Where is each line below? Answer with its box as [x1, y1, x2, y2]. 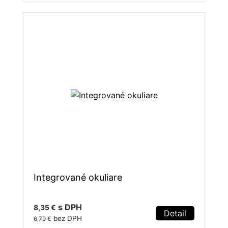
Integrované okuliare [34, 172, 122, 183]
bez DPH [51, 214, 82, 223]
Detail [164, 208, 186, 219]
